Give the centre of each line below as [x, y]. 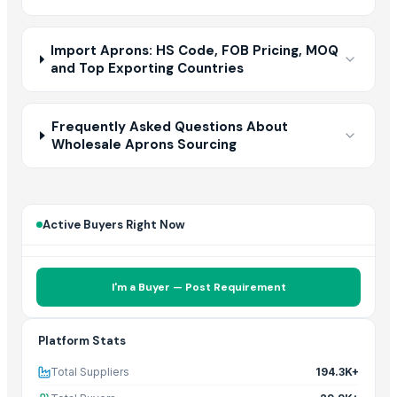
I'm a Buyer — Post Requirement [198, 287]
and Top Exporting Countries [147, 68]
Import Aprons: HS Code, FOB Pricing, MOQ [194, 51]
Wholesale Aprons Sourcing [144, 144]
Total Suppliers [90, 372]
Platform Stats [82, 341]
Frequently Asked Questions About [169, 127]
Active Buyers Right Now [114, 225]
